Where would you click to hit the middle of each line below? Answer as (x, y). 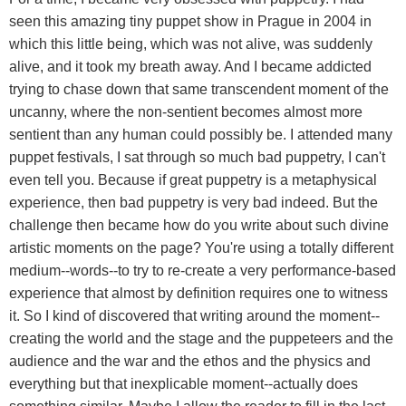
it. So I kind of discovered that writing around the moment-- (194, 315)
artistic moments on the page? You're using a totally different (201, 247)
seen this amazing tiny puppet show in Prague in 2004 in (190, 21)
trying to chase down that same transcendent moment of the (199, 89)
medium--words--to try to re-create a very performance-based (203, 270)
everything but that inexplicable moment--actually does (184, 383)
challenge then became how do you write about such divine (199, 225)
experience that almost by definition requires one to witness (198, 293)
